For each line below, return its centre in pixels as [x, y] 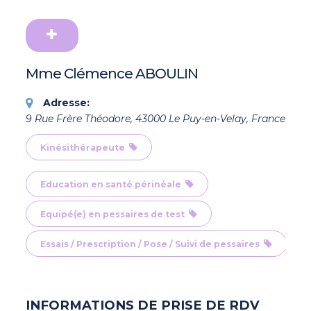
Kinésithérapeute [84, 148]
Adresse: [66, 103]
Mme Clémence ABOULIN [111, 74]
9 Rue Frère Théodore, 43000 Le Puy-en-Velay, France [155, 119]
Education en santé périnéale [112, 185]
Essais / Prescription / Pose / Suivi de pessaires [152, 244]
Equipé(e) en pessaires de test [114, 215]
